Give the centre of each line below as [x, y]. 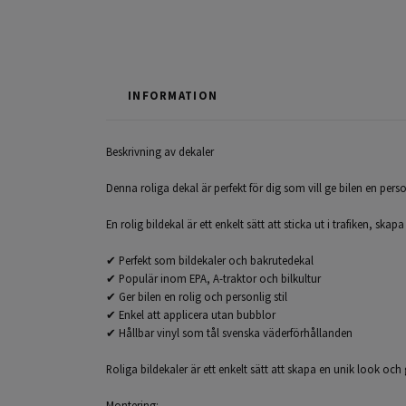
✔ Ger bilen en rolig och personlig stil [199, 296]
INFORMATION [173, 95]
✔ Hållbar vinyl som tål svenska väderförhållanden [232, 332]
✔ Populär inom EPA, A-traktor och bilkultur [216, 278]
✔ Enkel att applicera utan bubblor [193, 314]
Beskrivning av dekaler [160, 151]
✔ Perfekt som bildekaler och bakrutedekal [213, 260]
